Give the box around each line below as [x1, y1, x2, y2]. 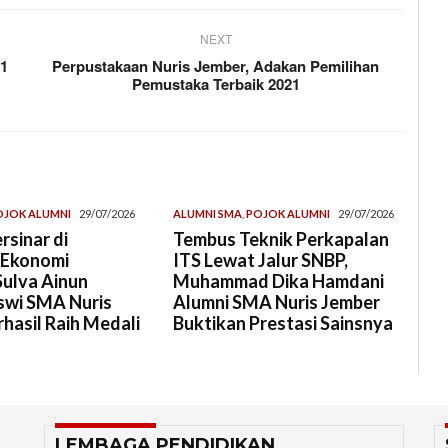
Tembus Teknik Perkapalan [173, 227, 390, 250]
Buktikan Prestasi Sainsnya [173, 311, 394, 334]
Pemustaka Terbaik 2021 [131, 72, 300, 95]
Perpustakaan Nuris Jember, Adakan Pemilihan [52, 54, 380, 77]
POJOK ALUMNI [246, 206, 331, 220]
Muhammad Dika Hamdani [173, 269, 385, 292]
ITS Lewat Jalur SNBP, [173, 248, 349, 271]
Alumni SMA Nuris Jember [173, 290, 381, 313]
